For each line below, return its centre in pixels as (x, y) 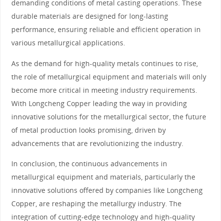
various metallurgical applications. (68, 43)
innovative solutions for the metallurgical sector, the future (109, 116)
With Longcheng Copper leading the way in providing (99, 103)
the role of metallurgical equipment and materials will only (109, 76)
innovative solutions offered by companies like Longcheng (107, 190)
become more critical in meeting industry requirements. (104, 90)
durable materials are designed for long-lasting (90, 16)
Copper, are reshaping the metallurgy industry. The (96, 203)
